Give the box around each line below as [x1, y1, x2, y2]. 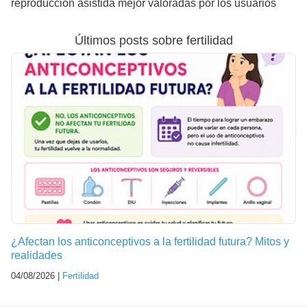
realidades [11, 249, 62, 261]
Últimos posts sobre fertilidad [74, 33, 233, 47]
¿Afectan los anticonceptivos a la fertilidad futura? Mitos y [11, 235, 289, 247]
